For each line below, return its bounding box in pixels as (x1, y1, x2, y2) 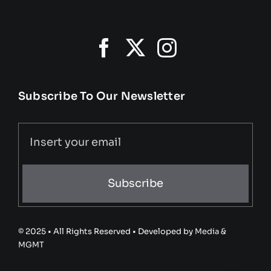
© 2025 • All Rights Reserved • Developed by (18, 226, 195, 237)
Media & (194, 226, 226, 237)
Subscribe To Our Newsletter (18, 89, 186, 103)
